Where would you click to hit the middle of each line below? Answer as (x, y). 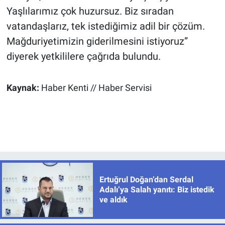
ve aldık (113, 199)
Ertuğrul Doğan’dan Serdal (146, 179)
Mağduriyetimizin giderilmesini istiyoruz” (97, 41)
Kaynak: (24, 88)
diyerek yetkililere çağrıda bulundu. (83, 56)
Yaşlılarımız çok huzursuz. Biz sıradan (90, 11)
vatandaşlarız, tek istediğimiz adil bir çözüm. (105, 26)
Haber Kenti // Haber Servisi (96, 88)
